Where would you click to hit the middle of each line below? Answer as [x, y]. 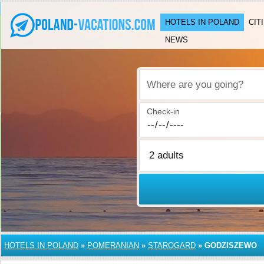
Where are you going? [189, 91]
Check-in [164, 111]
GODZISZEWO [231, 245]
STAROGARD [172, 245]
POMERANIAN [113, 245]
